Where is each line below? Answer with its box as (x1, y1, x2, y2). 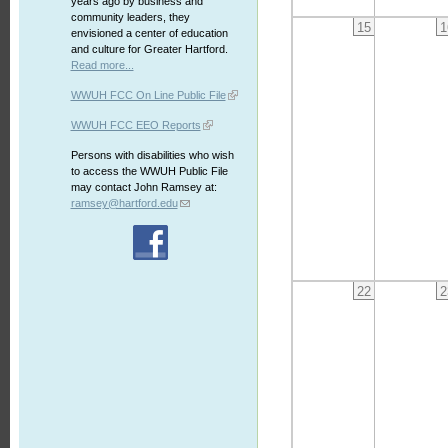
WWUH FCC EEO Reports (70, 119, 201, 131)
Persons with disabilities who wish (70, 149, 234, 161)
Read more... (70, 59, 134, 71)
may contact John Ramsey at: (70, 181, 217, 193)
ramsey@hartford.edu (70, 197, 178, 209)
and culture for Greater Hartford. (70, 43, 228, 55)
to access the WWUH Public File (70, 165, 228, 177)
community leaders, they (70, 11, 190, 23)
